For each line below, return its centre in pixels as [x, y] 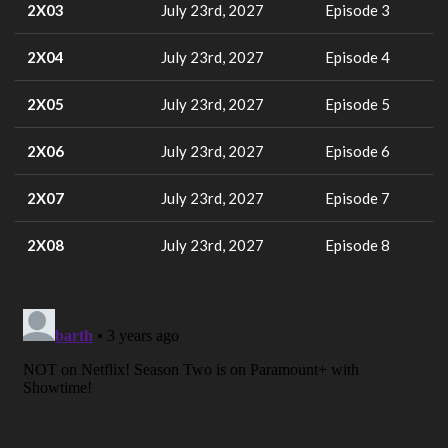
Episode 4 [357, 56]
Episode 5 [357, 103]
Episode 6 [357, 150]
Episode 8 [357, 244]
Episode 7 [357, 197]
